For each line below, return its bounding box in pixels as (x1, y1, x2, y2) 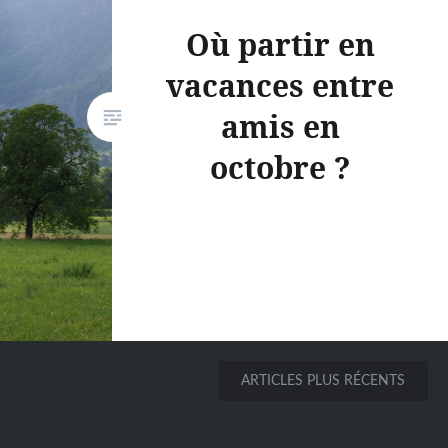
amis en (220, 105, 340, 147)
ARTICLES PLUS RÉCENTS (241, 374, 406, 389)
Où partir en (185, 23, 375, 65)
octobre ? (209, 146, 351, 188)
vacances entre (166, 64, 394, 106)
